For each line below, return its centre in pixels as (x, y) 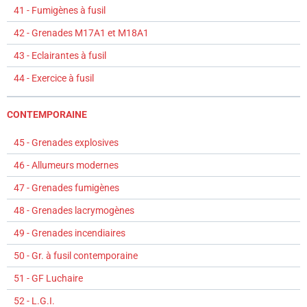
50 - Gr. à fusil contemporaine (76, 256)
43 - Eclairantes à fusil (60, 56)
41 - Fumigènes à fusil (60, 11)
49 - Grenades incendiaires (70, 233)
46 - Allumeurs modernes (66, 165)
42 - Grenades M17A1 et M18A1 (81, 33)
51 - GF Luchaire (48, 279)
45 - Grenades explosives (66, 143)
